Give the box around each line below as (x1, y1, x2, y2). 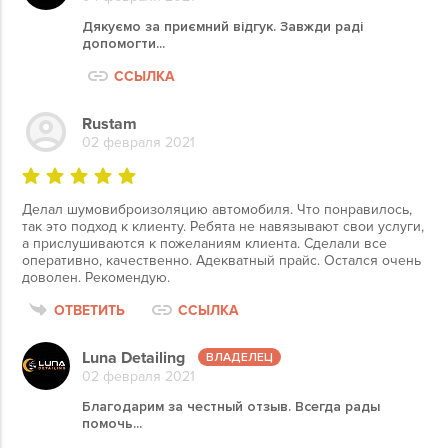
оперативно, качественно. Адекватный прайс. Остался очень (22, 252, 421, 269)
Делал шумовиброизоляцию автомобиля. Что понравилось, (22, 201, 412, 218)
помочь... (82, 415, 142, 432)
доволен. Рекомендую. (22, 269, 170, 286)
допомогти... (82, 35, 165, 52)
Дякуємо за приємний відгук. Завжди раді (82, 18, 363, 35)
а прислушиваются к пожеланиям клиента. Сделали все (22, 235, 387, 252)
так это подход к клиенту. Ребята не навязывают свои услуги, (22, 218, 424, 235)
